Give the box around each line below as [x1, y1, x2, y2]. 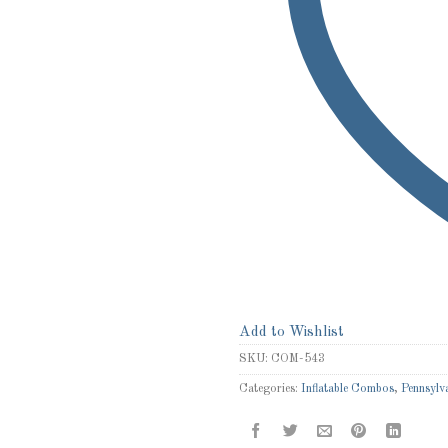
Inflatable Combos [301, 383, 394, 396]
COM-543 [271, 353, 325, 366]
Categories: [239, 383, 301, 396]
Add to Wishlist [239, 324, 344, 341]
